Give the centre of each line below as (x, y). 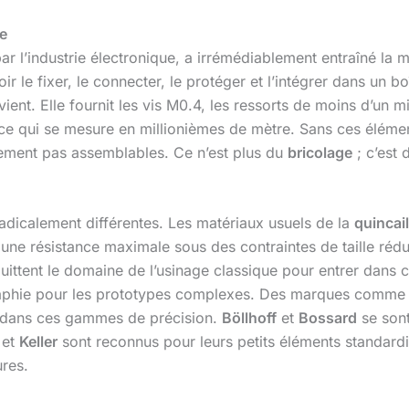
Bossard (328, 318)
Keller (38, 342)
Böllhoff (249, 318)
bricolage (320, 152)
